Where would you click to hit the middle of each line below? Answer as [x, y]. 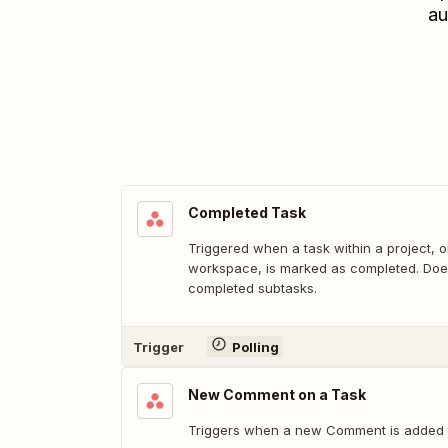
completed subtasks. [252, 288]
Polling [255, 346]
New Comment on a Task [277, 394]
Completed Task [247, 212]
